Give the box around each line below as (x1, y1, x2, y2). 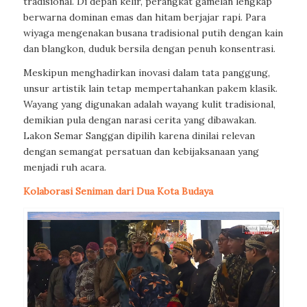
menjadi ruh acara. (23, 161, 106, 174)
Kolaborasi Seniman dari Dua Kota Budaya (23, 184, 213, 197)
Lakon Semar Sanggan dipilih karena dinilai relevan (23, 130, 255, 143)
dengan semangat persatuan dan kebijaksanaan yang (23, 145, 259, 158)
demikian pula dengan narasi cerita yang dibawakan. (23, 114, 256, 127)
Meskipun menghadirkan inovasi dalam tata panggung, (23, 66, 270, 79)
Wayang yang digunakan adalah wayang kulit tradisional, (23, 98, 275, 111)
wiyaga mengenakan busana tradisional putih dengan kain (23, 27, 283, 40)
